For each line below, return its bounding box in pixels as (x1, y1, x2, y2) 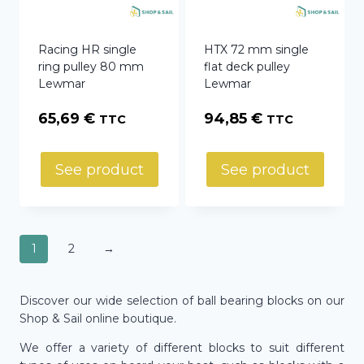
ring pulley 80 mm (38, 58, 144, 74)
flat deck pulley (204, 58, 290, 74)
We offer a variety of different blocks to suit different (19, 340, 344, 355)
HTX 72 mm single (204, 41, 309, 57)
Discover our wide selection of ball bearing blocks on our (19, 292, 344, 308)
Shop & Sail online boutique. (19, 310, 176, 326)
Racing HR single (38, 41, 136, 57)
